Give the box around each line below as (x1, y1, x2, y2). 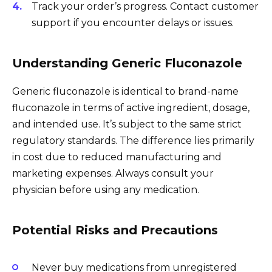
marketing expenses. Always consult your (12, 168, 214, 180)
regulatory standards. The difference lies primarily (12, 135, 254, 147)
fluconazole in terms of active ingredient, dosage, (12, 102, 250, 114)
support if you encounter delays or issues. (32, 17, 234, 29)
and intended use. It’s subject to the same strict (12, 118, 242, 131)
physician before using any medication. (12, 184, 199, 196)
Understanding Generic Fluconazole (12, 56, 242, 71)
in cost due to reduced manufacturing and (12, 151, 222, 163)
